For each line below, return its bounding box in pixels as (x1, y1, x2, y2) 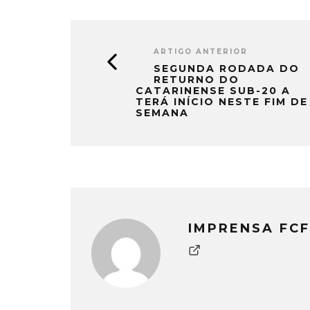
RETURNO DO (154, 73, 239, 86)
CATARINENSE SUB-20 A (136, 84, 291, 97)
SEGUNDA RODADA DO (154, 62, 300, 75)
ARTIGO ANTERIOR (154, 46, 248, 56)
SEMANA (136, 106, 189, 119)
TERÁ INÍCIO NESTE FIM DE (136, 95, 308, 108)
